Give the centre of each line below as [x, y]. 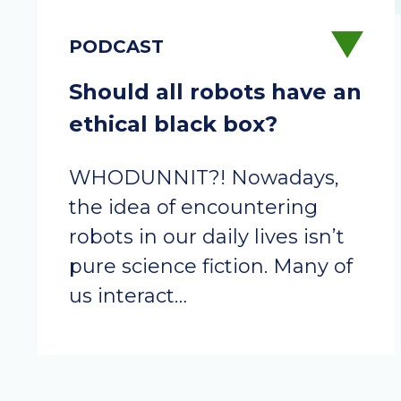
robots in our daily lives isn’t [207, 237]
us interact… [128, 296]
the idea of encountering [193, 207]
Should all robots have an [215, 92]
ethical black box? [173, 124]
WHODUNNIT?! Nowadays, [204, 178]
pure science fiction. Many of [211, 266]
